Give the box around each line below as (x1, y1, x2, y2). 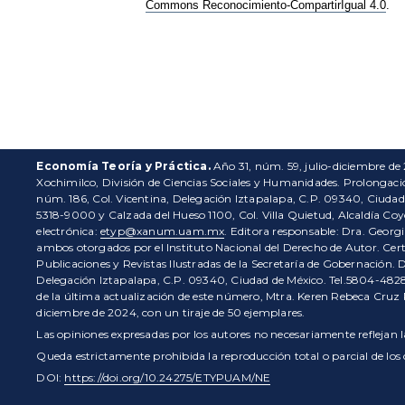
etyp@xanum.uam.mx (99, 224, 225, 239)
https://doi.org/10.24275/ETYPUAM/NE (64, 371, 271, 385)
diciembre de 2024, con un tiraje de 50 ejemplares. (36, 306, 306, 320)
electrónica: (36, 224, 100, 239)
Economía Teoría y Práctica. (36, 159, 211, 174)
